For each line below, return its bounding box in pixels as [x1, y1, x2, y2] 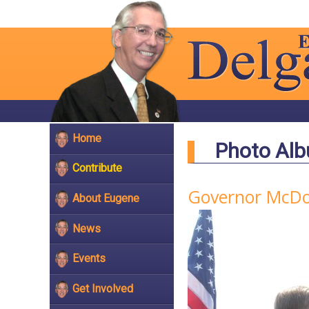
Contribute [72, 161, 122, 175]
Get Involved [72, 281, 133, 295]
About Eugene [72, 191, 139, 205]
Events [72, 252, 106, 266]
